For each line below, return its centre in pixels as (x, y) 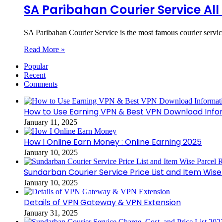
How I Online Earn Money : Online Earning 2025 (113, 142)
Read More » (44, 49)
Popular (36, 66)
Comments (41, 84)
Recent (35, 75)
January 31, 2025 (51, 213)
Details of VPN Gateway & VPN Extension (102, 202)
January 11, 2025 (51, 122)
